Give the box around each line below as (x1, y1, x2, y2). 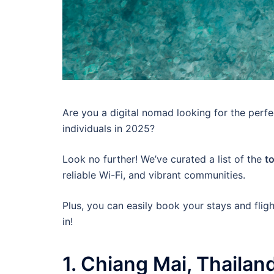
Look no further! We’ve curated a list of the (62, 152, 265, 165)
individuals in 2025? (62, 122, 155, 135)
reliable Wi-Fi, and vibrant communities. (62, 168, 245, 181)
